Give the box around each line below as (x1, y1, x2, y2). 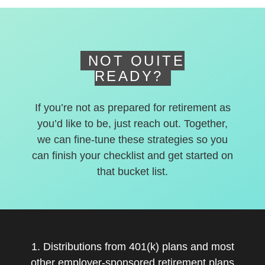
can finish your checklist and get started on (32, 150, 233, 161)
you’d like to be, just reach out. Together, (37, 118, 228, 130)
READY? (94, 68, 163, 84)
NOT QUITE (88, 53, 185, 69)
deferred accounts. (75, 6, 181, 20)
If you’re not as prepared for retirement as (34, 102, 231, 114)
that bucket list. (97, 166, 168, 177)
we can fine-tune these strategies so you (37, 134, 228, 146)
